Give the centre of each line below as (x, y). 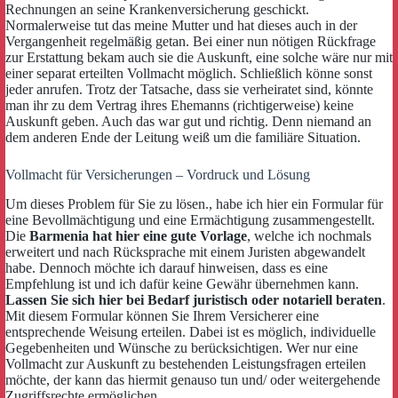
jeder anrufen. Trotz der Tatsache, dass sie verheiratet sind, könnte (189, 90)
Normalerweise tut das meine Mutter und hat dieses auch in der (181, 26)
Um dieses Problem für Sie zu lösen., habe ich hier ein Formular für (194, 204)
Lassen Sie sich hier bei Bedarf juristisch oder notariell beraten (194, 300)
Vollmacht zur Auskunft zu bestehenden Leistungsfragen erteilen (186, 364)
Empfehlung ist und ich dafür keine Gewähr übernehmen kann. (182, 284)
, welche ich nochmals (309, 236)
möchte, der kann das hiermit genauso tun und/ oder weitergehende (193, 380)
